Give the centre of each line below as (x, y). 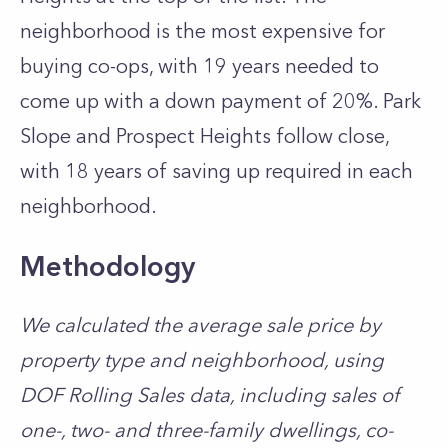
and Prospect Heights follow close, (230, 136)
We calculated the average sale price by (200, 325)
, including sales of (314, 395)
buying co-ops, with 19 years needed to (199, 66)
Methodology (107, 266)
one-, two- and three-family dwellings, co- (206, 430)
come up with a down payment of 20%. (201, 101)
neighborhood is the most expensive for (202, 31)
